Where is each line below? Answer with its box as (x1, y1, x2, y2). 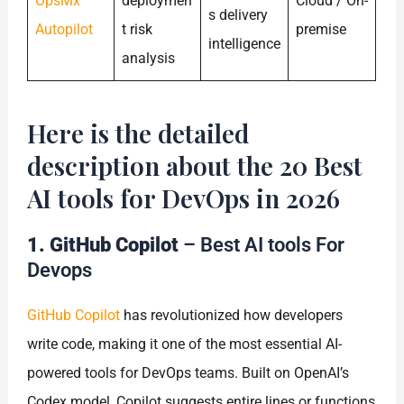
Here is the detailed (27, 116, 250, 151)
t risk (122, 21, 153, 39)
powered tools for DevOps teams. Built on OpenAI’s (27, 364, 350, 382)
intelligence (208, 35, 281, 53)
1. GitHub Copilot (27, 234, 179, 257)
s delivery (208, 6, 269, 24)
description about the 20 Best (27, 149, 363, 183)
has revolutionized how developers (120, 307, 344, 325)
